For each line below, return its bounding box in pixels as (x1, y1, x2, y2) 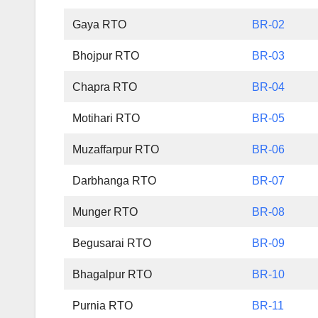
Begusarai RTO (72, 237, 152, 250)
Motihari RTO (72, 112, 141, 125)
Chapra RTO (72, 81, 138, 94)
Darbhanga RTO (72, 175, 157, 187)
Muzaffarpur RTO (72, 143, 160, 156)
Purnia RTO (72, 300, 133, 312)
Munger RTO (72, 206, 138, 219)
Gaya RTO (72, 18, 127, 31)
